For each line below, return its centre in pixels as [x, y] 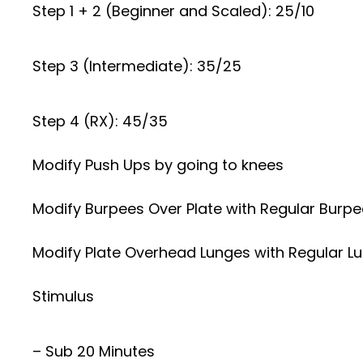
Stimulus [63, 296]
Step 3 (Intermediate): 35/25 [137, 66]
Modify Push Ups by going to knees [158, 165]
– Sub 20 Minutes [94, 351]
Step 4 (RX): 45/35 [100, 121]
